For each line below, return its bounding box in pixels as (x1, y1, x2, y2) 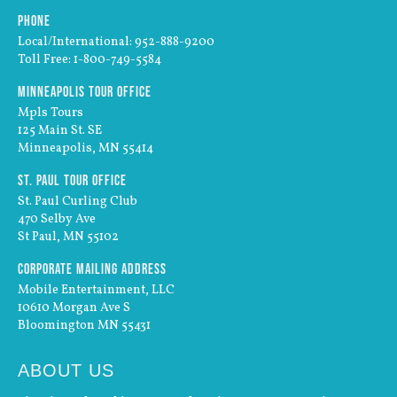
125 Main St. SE (18, 121, 102, 139)
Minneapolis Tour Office (18, 82, 152, 99)
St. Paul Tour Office (18, 171, 127, 188)
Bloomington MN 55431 (18, 316, 151, 334)
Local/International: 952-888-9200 (18, 33, 214, 51)
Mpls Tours (18, 104, 83, 121)
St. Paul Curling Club (18, 192, 137, 210)
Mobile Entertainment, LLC (18, 281, 175, 299)
